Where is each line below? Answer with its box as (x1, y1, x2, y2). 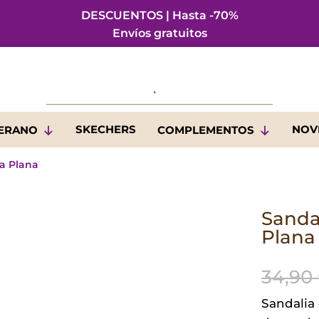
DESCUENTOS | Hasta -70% (80, 9, 239, 22)
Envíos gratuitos (112, 26, 207, 40)
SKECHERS (75, 122, 136, 136)
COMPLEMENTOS (157, 123, 254, 137)
